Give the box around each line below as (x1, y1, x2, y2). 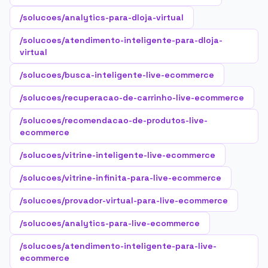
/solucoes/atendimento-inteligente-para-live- (20, 240, 217, 251)
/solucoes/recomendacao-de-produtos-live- (20, 115, 208, 126)
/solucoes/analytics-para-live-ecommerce (20, 218, 200, 229)
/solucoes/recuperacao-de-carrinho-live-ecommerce (20, 92, 244, 103)
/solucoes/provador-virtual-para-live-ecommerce (20, 195, 228, 206)
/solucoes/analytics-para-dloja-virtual (20, 12, 184, 23)
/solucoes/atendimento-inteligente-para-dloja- (20, 35, 223, 45)
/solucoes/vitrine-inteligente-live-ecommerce (20, 150, 215, 160)
